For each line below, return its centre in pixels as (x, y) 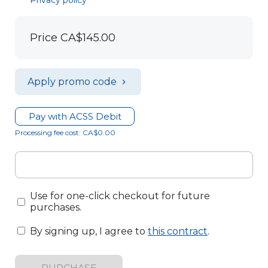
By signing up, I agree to (88, 231)
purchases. (56, 207)
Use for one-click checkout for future (120, 196)
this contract (178, 231)
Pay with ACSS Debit (75, 116)
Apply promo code (72, 82)
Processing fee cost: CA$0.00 (65, 133)
